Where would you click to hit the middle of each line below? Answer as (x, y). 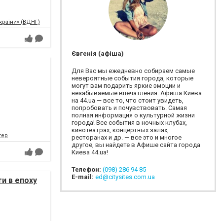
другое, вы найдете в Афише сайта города (136, 145)
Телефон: (87, 169)
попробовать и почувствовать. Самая (129, 108)
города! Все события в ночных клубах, (129, 123)
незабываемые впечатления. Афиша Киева (137, 93)
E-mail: (83, 177)
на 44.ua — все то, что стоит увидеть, (128, 100)
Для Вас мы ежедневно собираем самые (133, 71)
